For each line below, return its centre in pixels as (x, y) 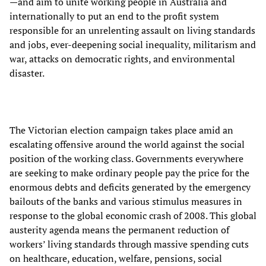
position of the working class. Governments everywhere (126, 158)
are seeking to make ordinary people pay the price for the (129, 172)
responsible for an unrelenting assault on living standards (132, 30)
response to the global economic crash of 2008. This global (133, 215)
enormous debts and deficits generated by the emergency (130, 187)
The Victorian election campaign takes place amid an (121, 130)
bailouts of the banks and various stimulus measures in (126, 201)
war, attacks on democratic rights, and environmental (122, 58)
